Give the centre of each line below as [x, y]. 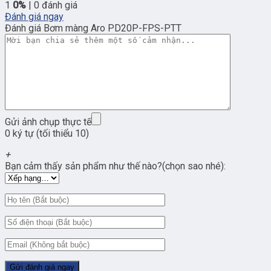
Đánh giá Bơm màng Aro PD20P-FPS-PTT [93, 28]
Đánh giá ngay [34, 17]
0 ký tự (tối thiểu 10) [47, 134]
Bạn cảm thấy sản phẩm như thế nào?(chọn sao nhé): [115, 166]
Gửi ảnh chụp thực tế [48, 122]
